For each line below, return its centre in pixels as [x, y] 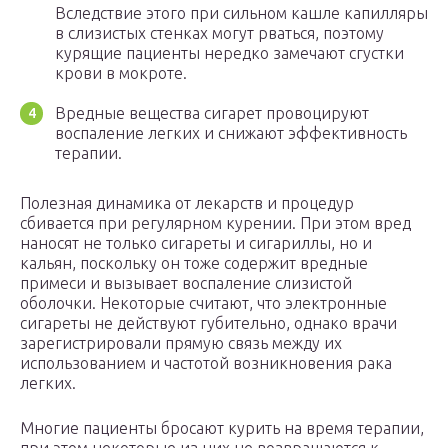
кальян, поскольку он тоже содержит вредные [194, 263]
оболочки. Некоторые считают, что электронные [203, 303]
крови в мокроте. [121, 73]
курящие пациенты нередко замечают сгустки [229, 53]
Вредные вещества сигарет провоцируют [212, 113]
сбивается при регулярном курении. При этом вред [215, 223]
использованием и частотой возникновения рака [206, 363]
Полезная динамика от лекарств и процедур [187, 203]
